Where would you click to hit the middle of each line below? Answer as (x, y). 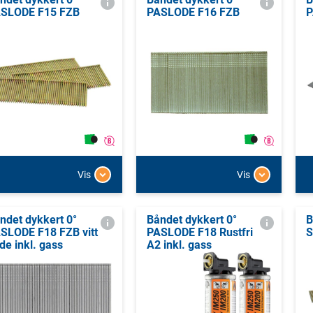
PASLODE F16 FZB (193, 12)
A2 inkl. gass (179, 245)
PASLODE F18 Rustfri (199, 233)
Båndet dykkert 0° (191, 220)
